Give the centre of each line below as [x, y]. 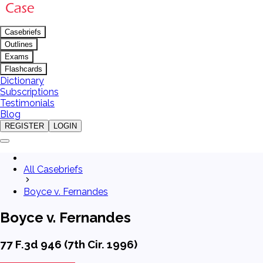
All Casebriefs [53, 169]
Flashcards [23, 69]
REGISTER [24, 126]
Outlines [19, 44]
